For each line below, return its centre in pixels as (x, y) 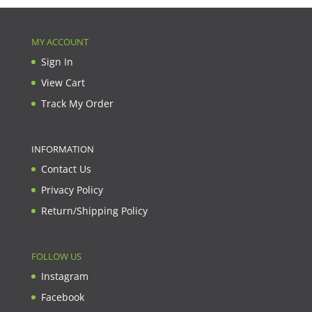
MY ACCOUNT (60, 41)
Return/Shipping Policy (94, 210)
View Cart (63, 82)
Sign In (57, 61)
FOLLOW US (56, 257)
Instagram (64, 276)
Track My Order (77, 103)
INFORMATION (62, 149)
